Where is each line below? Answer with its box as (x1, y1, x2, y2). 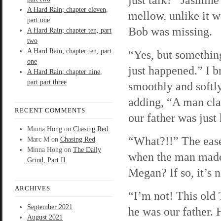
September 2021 (27, 203, 73, 211)
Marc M (27, 136, 49, 143)
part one (27, 16, 50, 24)
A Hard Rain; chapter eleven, (27, 6, 108, 13)
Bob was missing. (128, 25, 212, 38)
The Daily (73, 146, 101, 153)
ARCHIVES (15, 184, 50, 192)
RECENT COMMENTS (15, 107, 85, 114)
